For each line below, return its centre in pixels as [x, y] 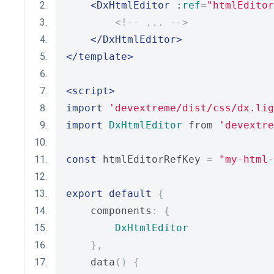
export [84, 194]
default [130, 194]
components [109, 211]
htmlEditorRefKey [152, 159]
